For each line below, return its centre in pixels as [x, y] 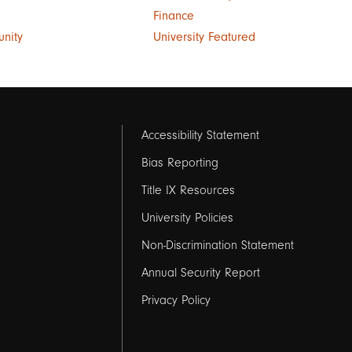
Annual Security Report [200, 273]
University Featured [204, 37]
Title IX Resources [188, 191]
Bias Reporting [180, 163]
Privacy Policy [176, 301]
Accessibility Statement [200, 136]
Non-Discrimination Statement [217, 246]
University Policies [187, 218]
